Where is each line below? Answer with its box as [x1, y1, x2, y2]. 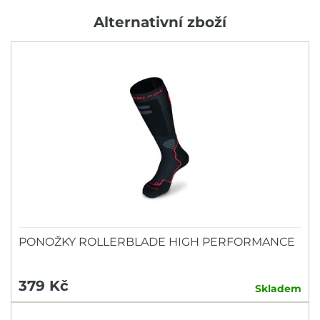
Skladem [255, 281, 301, 295]
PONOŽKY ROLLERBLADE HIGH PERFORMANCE [19, 234, 295, 249]
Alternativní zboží [94, 13, 226, 31]
